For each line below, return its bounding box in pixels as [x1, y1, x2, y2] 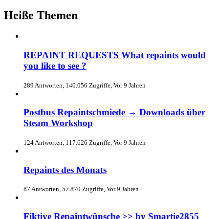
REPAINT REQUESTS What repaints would [23, 49, 206, 60]
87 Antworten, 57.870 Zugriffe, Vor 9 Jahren [23, 185, 139, 193]
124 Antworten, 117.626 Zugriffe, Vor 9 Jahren [23, 139, 146, 146]
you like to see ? [23, 60, 87, 71]
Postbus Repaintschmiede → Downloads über [23, 107, 205, 118]
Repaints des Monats [23, 164, 107, 175]
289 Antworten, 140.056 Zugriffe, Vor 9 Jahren [23, 81, 146, 89]
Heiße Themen [4, 9, 78, 22]
